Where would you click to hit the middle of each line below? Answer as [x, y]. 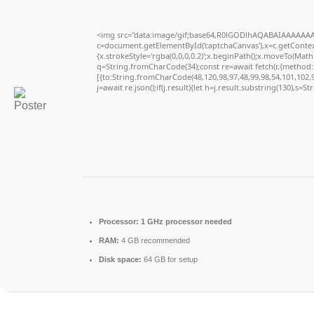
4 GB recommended [155, 240]
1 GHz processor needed [185, 221]
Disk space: [120, 259]
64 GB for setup [170, 259]
